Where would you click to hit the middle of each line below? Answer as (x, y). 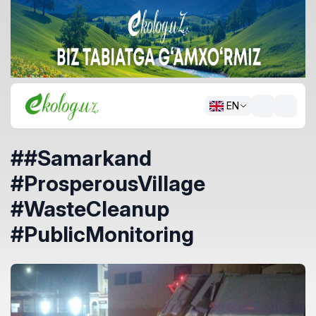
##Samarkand (81, 158)
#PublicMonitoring (102, 235)
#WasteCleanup (90, 209)
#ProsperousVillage (108, 184)
